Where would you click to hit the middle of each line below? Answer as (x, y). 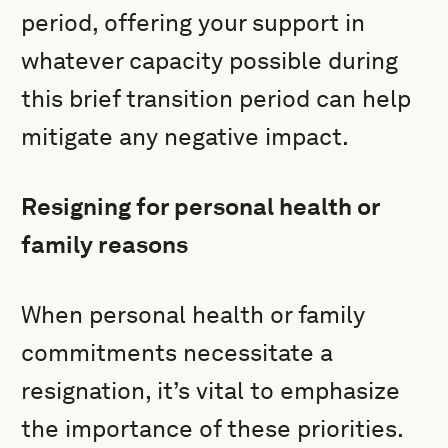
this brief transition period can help (216, 98)
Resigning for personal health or (201, 206)
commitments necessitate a (177, 352)
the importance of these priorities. (212, 428)
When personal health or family (193, 314)
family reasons (105, 244)
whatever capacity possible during (210, 60)
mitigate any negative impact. (185, 136)
